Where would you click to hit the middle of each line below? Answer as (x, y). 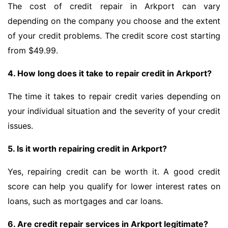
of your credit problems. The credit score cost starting (114, 36)
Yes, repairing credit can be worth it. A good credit (114, 172)
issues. (20, 126)
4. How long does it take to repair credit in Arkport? (110, 74)
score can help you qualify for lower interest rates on (114, 187)
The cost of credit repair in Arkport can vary (114, 6)
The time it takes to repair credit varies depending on (114, 96)
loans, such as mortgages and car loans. (85, 201)
